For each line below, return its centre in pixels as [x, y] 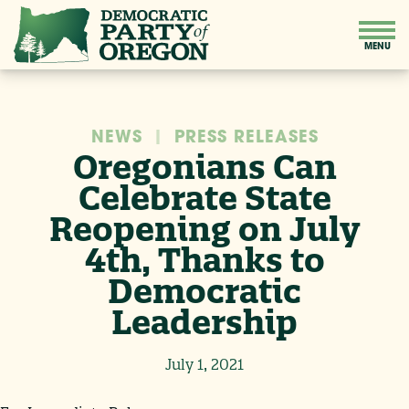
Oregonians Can [204, 166]
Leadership [204, 321]
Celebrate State [204, 197]
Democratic [204, 290]
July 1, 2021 [204, 364]
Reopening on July [204, 228]
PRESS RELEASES [246, 138]
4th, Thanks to [204, 259]
